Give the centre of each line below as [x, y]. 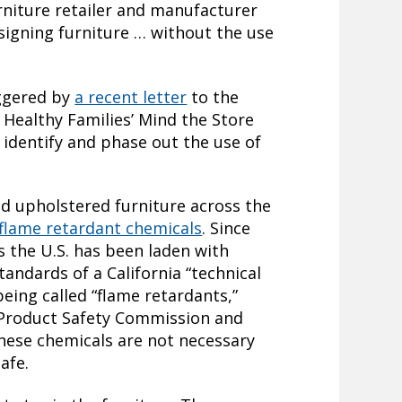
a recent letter [131, 96]
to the [213, 96]
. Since [227, 228]
